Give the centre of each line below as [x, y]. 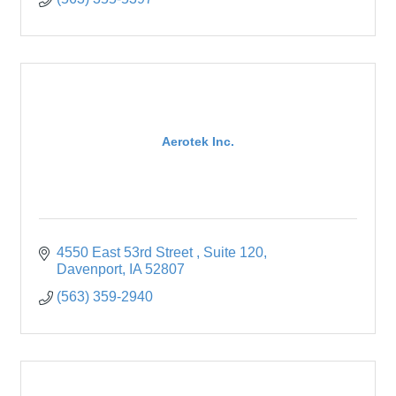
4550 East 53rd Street [126, 253]
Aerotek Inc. [198, 141]
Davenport [89, 270]
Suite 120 [233, 253]
